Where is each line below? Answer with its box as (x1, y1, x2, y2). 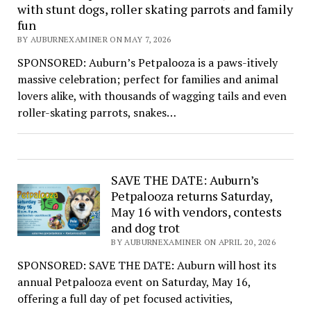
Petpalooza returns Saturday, (111, 187, 273, 204)
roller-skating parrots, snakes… (17, 104, 176, 120)
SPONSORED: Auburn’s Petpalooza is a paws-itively (17, 54, 278, 70)
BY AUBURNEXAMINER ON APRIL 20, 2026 (111, 236, 276, 247)
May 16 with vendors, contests (111, 203, 283, 220)
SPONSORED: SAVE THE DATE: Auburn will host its (17, 257, 276, 273)
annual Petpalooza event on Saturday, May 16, (17, 274, 251, 289)
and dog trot (111, 219, 180, 236)
